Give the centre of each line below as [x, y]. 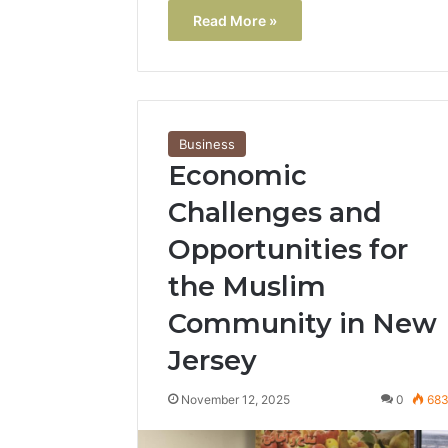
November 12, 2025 [235, 400]
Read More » [235, 20]
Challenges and [275, 213]
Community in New [302, 324]
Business [207, 144]
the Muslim [247, 287]
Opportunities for [288, 250]
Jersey [212, 361]
